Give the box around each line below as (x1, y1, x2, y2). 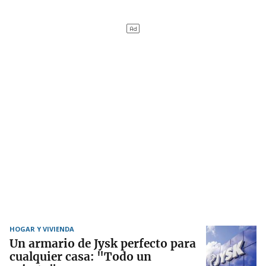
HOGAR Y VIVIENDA (9, 224, 74, 234)
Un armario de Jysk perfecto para (9, 236, 196, 251)
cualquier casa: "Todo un (9, 249, 151, 264)
